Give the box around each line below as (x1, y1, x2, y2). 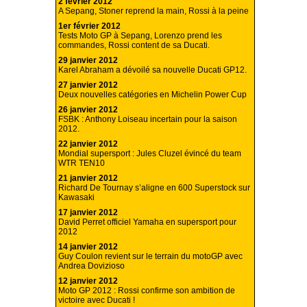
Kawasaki (58, 193, 95, 203)
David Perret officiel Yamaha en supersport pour (58, 217, 236, 228)
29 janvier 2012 (58, 56, 118, 66)
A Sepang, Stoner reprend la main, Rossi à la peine (58, 6, 249, 16)
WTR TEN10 (58, 158, 105, 169)
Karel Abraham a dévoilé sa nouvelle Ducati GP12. (58, 65, 247, 75)
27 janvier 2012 (58, 80, 118, 90)
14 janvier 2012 (58, 242, 118, 252)
